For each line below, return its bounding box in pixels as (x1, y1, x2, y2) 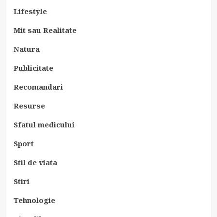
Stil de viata (13, 157, 57, 167)
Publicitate (13, 63, 53, 73)
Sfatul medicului (13, 120, 75, 129)
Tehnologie (13, 195, 55, 205)
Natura (13, 44, 40, 54)
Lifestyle (13, 6, 47, 16)
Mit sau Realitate (13, 25, 77, 35)
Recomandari (13, 82, 63, 92)
